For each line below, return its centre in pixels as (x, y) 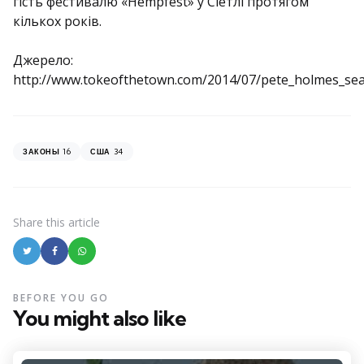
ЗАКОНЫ (41, 152)
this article (73, 222)
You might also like (100, 318)
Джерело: (43, 60)
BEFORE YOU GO (61, 298)
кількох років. (57, 21)
